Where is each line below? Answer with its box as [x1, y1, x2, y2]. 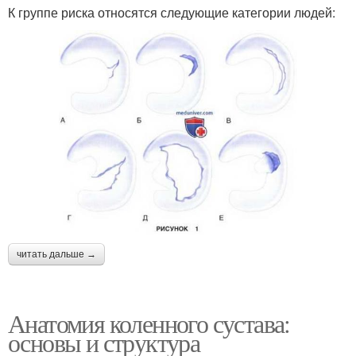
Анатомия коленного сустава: [8, 306, 290, 341]
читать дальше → [17, 249, 96, 261]
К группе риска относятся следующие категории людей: [8, 2, 335, 21]
